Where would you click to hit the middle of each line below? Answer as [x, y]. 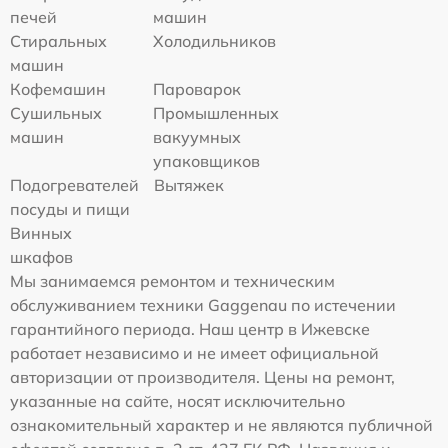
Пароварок [197, 89]
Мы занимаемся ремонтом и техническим [172, 281]
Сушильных [56, 113]
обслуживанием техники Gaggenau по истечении [203, 305]
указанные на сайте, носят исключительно [177, 401]
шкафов [41, 257]
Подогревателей [74, 185]
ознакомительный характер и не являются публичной [221, 425]
